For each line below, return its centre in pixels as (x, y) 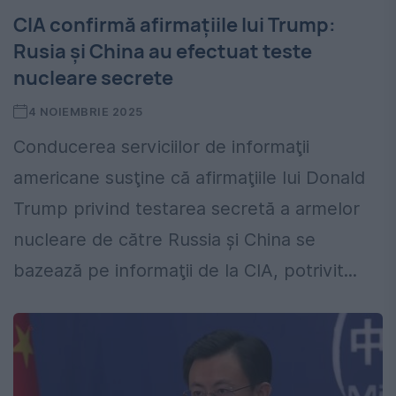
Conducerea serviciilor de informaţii (161, 147)
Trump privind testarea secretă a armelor (187, 209)
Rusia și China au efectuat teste (163, 52)
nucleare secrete (93, 78)
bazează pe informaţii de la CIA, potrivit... (185, 271)
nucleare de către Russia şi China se (164, 240)
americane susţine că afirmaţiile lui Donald (189, 178)
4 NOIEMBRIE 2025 (85, 112)
